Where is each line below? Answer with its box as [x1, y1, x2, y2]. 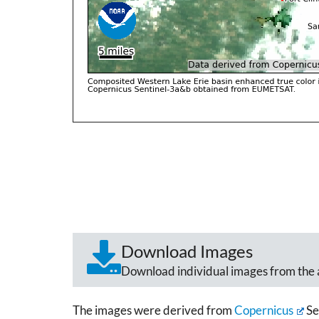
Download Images [121, 240, 253, 261]
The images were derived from [73, 302, 234, 318]
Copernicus [234, 302, 293, 318]
